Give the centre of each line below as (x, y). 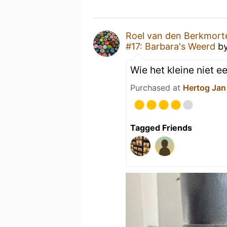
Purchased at (157, 88)
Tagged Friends (161, 128)
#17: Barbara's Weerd (171, 46)
